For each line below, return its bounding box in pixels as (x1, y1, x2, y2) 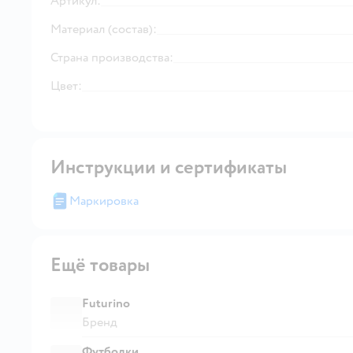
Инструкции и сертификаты (50, 154, 287, 180)
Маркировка (69, 192, 139, 209)
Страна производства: (50, 49, 173, 65)
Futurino (82, 295, 130, 311)
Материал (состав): (50, 20, 157, 37)
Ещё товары (50, 252, 150, 277)
